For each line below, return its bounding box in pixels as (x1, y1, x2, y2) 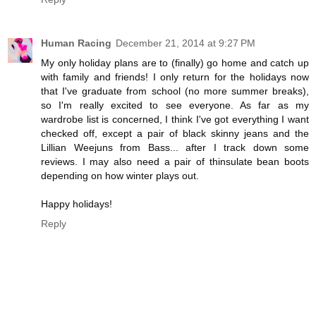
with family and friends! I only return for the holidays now (41, 71, 309, 83)
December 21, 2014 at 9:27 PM (116, 37, 255, 49)
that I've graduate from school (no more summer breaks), (41, 85, 309, 97)
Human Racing (41, 37, 111, 49)
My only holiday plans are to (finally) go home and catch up (41, 56, 309, 68)
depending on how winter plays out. (41, 169, 199, 181)
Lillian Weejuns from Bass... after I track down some (41, 141, 309, 153)
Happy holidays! (41, 197, 112, 209)
